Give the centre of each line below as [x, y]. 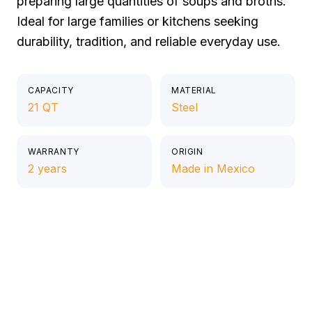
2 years [47, 168]
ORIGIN [187, 151]
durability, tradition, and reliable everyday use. [149, 41]
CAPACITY [51, 90]
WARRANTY [54, 151]
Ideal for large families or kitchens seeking [138, 21]
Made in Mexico [213, 168]
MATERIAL [194, 90]
